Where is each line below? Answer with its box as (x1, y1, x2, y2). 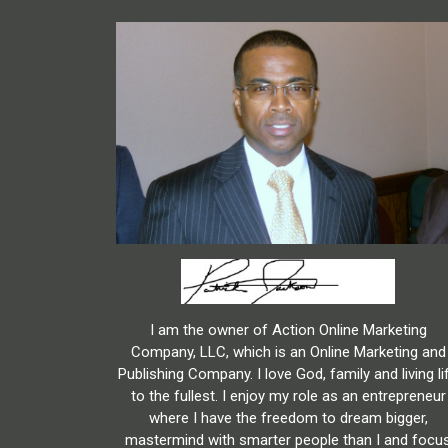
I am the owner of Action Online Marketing (149, 321, 427, 340)
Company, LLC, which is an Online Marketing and (130, 343, 446, 362)
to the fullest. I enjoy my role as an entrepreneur (130, 387, 446, 406)
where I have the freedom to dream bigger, (148, 409, 428, 428)
